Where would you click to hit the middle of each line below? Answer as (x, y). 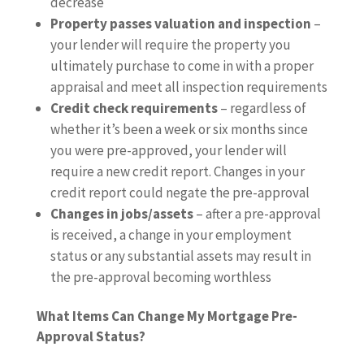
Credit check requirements (134, 108)
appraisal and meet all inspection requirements (188, 87)
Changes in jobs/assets (121, 214)
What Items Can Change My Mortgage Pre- (167, 316)
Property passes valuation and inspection (180, 24)
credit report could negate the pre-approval (180, 193)
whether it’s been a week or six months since (179, 129)
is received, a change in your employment (171, 235)
